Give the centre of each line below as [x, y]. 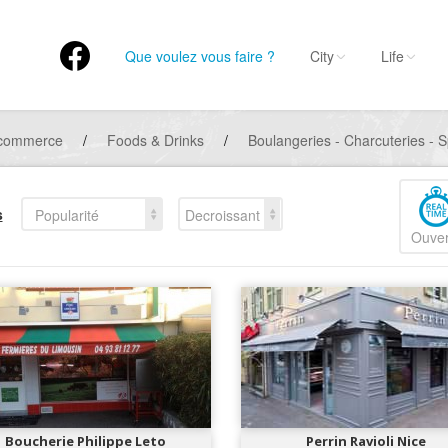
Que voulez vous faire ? [200, 56]
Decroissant [222, 214]
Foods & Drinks [155, 140]
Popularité [66, 214]
